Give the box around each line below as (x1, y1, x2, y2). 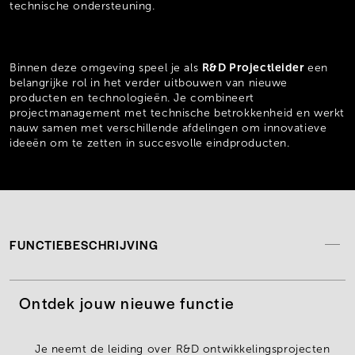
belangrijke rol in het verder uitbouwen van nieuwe (10, 76, 288, 89)
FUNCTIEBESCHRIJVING (10, 235, 158, 253)
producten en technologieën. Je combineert (10, 91, 254, 104)
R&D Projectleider (201, 60, 308, 74)
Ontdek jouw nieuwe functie (19, 291, 235, 314)
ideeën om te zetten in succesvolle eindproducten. (10, 136, 290, 149)
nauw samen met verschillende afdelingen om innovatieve (10, 121, 327, 134)
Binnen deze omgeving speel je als (10, 61, 202, 74)
